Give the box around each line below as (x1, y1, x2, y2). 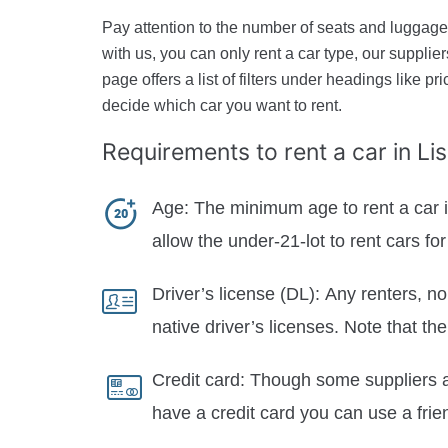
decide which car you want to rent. (102, 96, 342, 114)
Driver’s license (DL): (152, 284, 320, 305)
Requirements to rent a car (102, 137, 393, 166)
